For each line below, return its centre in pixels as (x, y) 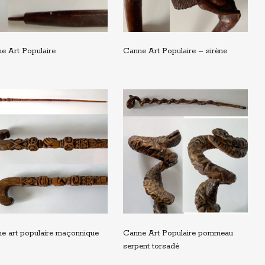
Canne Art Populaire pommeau (178, 233)
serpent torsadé (151, 246)
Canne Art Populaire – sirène (175, 51)
